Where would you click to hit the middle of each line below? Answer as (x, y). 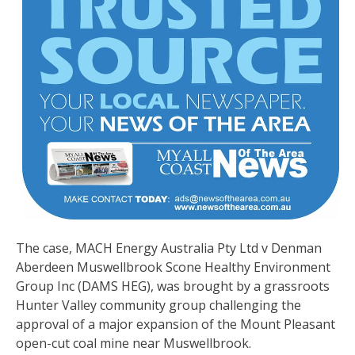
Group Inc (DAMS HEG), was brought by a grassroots (173, 286)
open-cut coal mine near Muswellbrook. (134, 343)
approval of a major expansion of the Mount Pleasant (176, 324)
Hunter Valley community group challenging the (158, 305)
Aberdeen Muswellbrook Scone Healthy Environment (173, 267)
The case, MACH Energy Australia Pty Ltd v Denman (169, 248)
